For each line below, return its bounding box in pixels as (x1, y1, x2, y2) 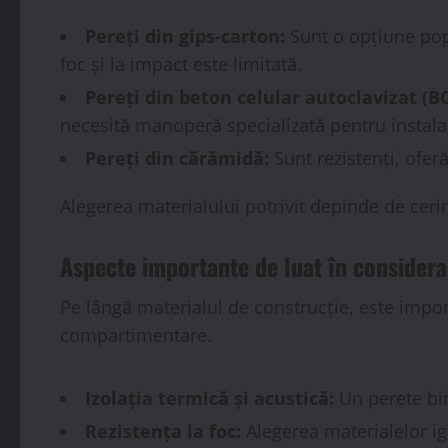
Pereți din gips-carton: (85, 23, 285, 48)
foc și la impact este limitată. (60, 51, 302, 76)
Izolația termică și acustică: (85, 385, 334, 410)
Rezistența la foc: (85, 418, 241, 443)
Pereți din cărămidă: (85, 145, 269, 170)
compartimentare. (60, 322, 212, 347)
